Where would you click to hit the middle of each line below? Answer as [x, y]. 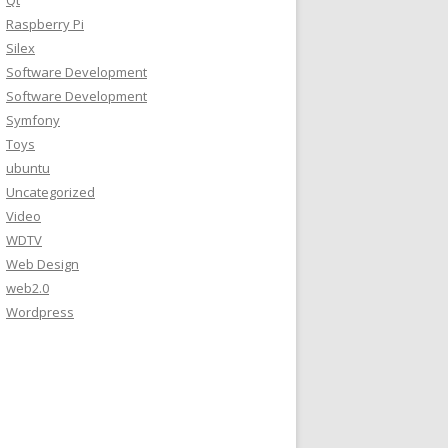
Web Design [42, 264]
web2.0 [27, 288]
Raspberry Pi [45, 24]
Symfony [33, 120]
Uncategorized [50, 192]
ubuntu [28, 168]
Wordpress [40, 312]
